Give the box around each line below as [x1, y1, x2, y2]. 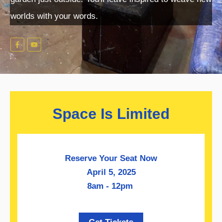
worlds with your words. [10, 11, 101, 21]
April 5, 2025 [86, 167, 136, 177]
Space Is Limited [53, 106, 169, 122]
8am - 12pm [87, 181, 135, 191]
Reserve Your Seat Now [65, 154, 157, 164]
